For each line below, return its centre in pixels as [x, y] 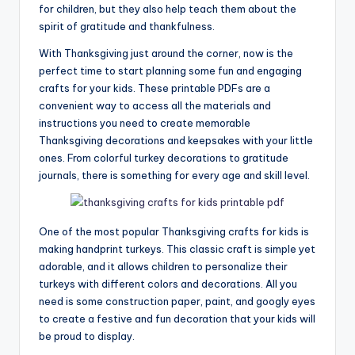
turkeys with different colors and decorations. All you [168, 283]
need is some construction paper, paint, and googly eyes [177, 301]
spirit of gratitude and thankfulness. [127, 26]
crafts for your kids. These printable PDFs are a [155, 88]
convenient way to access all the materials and [155, 105]
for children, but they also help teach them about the [168, 8]
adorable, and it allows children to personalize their [163, 266]
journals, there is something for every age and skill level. [174, 175]
